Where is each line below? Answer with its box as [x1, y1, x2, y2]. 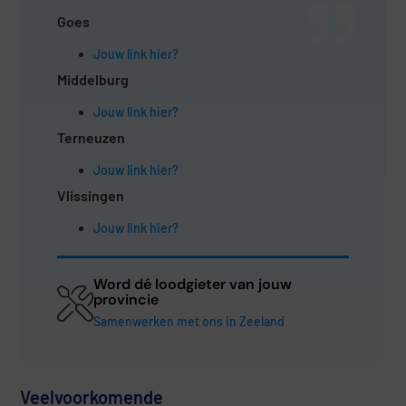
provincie [92, 290, 159, 310]
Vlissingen [56, 187, 124, 205]
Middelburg [56, 71, 129, 89]
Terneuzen [56, 129, 125, 147]
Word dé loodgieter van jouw [92, 275, 292, 295]
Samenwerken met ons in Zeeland [92, 314, 285, 330]
